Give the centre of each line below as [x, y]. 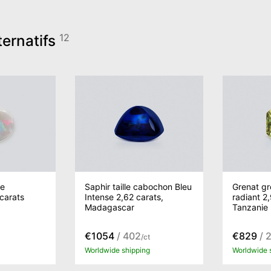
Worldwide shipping [117, 250]
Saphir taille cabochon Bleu [138, 186]
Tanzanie [250, 207]
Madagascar [109, 207]
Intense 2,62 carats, [124, 197]
